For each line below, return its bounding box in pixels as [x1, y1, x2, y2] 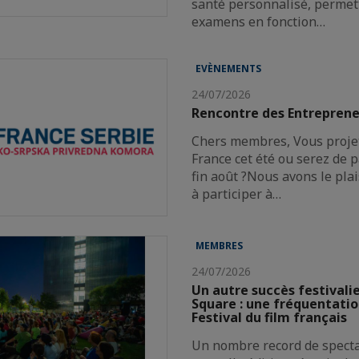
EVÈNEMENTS [196, 61, 262, 75]
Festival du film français [192, 308, 348, 326]
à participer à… [192, 184, 282, 203]
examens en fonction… [192, 12, 326, 30]
